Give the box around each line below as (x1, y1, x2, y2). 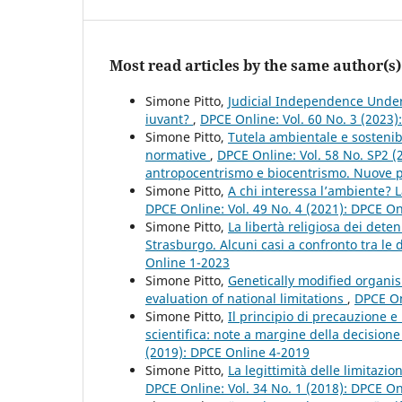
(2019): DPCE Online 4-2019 (145, 343, 310, 361)
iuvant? (145, 109, 193, 127)
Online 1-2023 (145, 253, 230, 271)
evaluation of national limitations (145, 289, 347, 307)
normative (145, 145, 210, 163)
